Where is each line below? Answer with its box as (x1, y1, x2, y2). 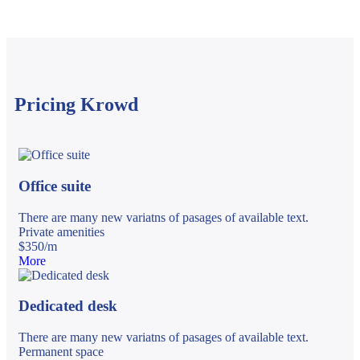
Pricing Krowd (14, 94, 138, 116)
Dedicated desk (18, 297, 117, 315)
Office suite (18, 178, 91, 195)
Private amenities (18, 224, 104, 239)
